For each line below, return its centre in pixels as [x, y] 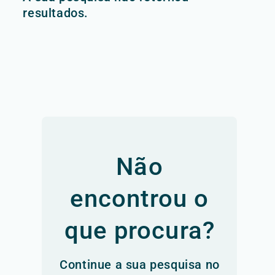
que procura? [140, 230]
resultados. [56, 13]
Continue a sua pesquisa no [140, 265]
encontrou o [140, 199]
